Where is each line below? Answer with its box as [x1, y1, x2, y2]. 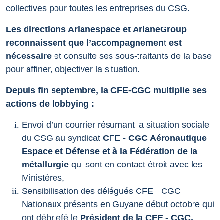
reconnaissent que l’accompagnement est [6, 38, 182, 48]
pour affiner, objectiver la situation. [6, 64, 140, 75]
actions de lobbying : [6, 99, 94, 109]
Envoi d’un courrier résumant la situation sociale [22, 120, 209, 130]
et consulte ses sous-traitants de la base [52, 51, 212, 61]
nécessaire [6, 51, 52, 61]
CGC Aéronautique [128, 133, 207, 143]
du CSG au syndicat [22, 133, 103, 143]
